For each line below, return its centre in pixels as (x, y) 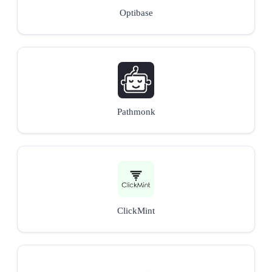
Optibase (136, 12)
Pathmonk (136, 111)
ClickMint (136, 210)
